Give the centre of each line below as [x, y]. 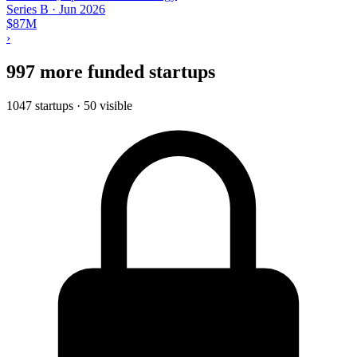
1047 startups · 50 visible [69, 105]
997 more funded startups [111, 71]
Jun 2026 [82, 9]
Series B [27, 9]
